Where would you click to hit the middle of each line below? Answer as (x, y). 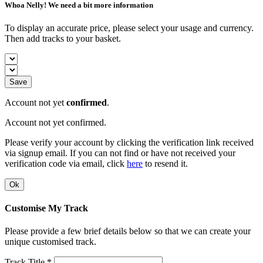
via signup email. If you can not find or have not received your (120, 153)
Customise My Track (46, 208)
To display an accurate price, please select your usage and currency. (129, 28)
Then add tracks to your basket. (63, 38)
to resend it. (165, 163)
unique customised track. (50, 242)
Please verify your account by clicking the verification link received (129, 142)
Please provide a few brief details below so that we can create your (128, 231)
